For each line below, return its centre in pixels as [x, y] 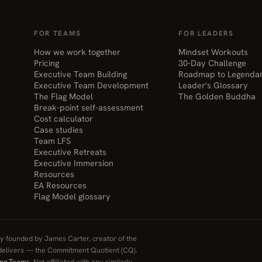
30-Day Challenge [213, 63]
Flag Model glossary [73, 196]
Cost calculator [64, 118]
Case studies [59, 130]
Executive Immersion [74, 163]
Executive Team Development [92, 85]
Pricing [47, 63]
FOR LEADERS [206, 33]
